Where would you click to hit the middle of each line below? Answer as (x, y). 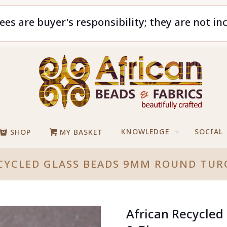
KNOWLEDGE (145, 131)
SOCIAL (209, 131)
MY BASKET (80, 132)
